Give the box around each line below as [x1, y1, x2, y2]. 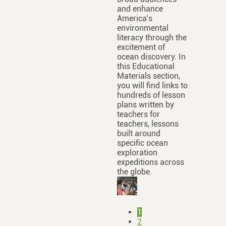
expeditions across [117, 157, 184, 167]
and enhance [117, 4, 163, 14]
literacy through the [117, 33, 187, 43]
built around [117, 129, 160, 139]
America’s [117, 14, 152, 24]
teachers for [117, 109, 160, 120]
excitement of [117, 42, 165, 52]
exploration [117, 148, 157, 158]
